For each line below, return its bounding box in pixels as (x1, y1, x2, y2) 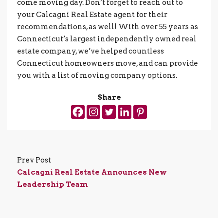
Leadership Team (17, 180, 88, 189)
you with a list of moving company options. (17, 71, 177, 80)
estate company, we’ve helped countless (17, 46, 164, 55)
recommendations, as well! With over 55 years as (17, 22, 198, 31)
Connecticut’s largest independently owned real (17, 34, 197, 43)
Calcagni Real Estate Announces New (17, 167, 167, 177)
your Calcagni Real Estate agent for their (17, 10, 167, 19)
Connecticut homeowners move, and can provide (17, 58, 198, 68)
